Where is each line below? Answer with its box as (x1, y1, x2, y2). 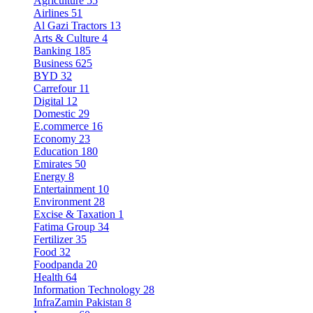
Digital (34, 95, 64, 108)
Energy (34, 170, 66, 183)
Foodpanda (34, 259, 83, 271)
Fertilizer (34, 233, 73, 246)
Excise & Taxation (34, 208, 115, 221)
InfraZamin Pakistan (34, 296, 123, 309)
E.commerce (34, 120, 89, 133)
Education (34, 145, 78, 158)
